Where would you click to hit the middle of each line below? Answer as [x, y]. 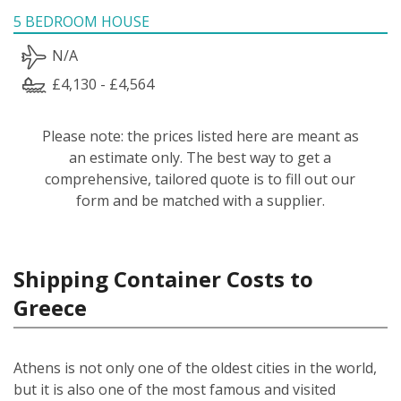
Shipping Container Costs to [163, 278]
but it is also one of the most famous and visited [175, 389]
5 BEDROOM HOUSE [81, 21]
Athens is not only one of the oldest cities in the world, [195, 367]
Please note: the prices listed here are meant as [200, 136]
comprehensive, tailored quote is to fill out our [200, 179]
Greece [50, 307]
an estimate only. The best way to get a [200, 157]
